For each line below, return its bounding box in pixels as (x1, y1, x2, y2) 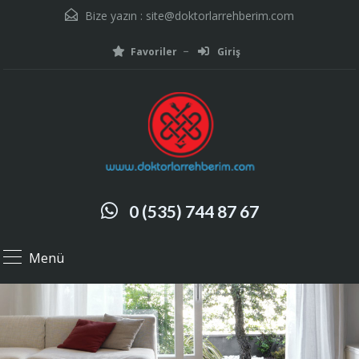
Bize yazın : (82, 8, 146, 23)
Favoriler (131, 45, 177, 58)
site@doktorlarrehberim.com (146, 8, 294, 23)
